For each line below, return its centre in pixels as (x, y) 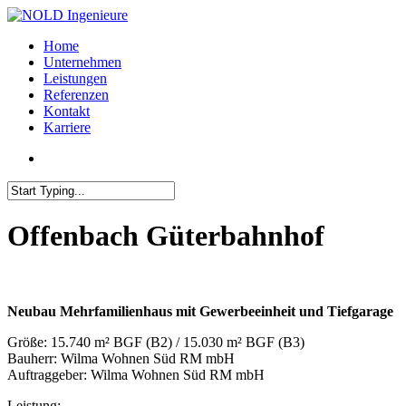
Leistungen (75, 78)
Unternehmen (82, 62)
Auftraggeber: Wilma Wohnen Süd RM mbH (136, 374)
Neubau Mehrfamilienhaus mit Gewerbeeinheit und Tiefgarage (200, 311)
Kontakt (67, 111)
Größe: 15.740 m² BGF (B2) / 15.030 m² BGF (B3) (156, 342)
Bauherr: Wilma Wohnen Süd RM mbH (121, 358)
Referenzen (76, 95)
